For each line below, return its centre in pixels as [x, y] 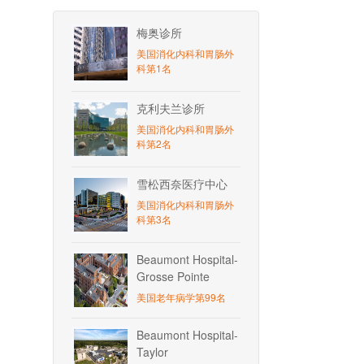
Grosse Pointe [173, 276]
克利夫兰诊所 [171, 108]
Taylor [152, 352]
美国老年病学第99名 [181, 297]
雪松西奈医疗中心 [182, 184]
